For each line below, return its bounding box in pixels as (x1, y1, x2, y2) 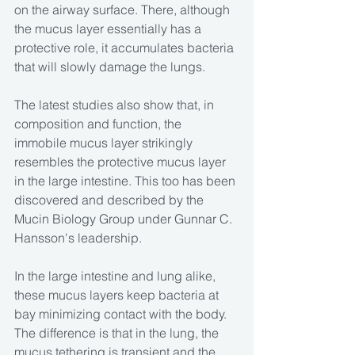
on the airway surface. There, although (14, 2, 233, 18)
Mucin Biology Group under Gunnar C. (14, 211, 235, 227)
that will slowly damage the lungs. (14, 59, 205, 75)
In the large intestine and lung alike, (14, 268, 219, 284)
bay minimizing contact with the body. (14, 306, 230, 323)
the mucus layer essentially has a (14, 21, 204, 37)
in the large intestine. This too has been (14, 173, 239, 189)
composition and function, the (14, 116, 185, 132)
